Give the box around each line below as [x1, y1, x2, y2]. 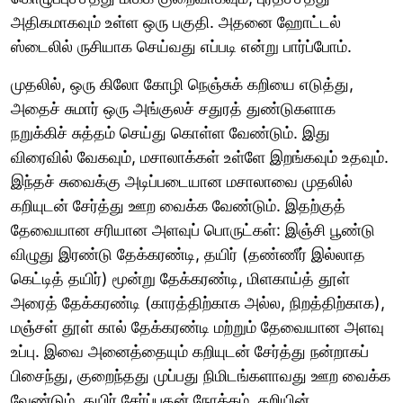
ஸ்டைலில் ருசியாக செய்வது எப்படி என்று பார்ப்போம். [11, 36, 352, 56]
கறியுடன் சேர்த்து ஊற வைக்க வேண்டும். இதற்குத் [11, 195, 345, 215]
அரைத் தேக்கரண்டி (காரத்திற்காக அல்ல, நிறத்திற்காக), [11, 292, 385, 312]
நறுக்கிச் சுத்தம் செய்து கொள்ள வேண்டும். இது [11, 122, 330, 142]
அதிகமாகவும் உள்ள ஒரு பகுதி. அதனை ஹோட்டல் [11, 12, 341, 31]
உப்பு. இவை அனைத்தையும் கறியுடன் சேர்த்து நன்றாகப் [11, 341, 369, 361]
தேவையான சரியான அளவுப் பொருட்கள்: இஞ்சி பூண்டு [11, 219, 375, 239]
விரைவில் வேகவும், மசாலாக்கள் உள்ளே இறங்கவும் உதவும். [11, 147, 389, 166]
